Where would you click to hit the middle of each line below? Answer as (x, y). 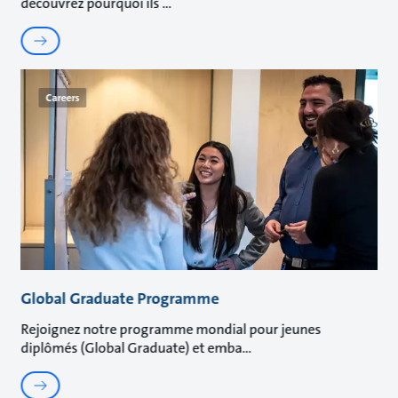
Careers (63, 98)
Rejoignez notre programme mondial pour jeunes (171, 329)
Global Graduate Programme (120, 298)
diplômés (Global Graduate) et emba (131, 347)
